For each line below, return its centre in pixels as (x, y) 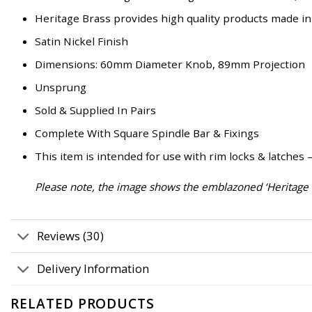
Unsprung (60, 87)
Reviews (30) (71, 235)
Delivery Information (93, 269)
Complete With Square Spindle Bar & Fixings (147, 133)
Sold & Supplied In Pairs (95, 110)
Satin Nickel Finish (81, 41)
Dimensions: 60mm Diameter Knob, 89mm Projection (170, 64)
